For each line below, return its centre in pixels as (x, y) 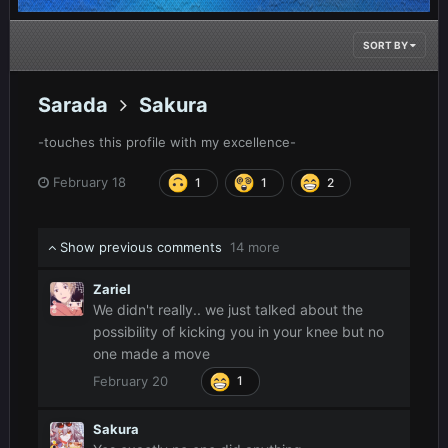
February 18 (89, 182)
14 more (255, 247)
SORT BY (386, 45)
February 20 (130, 380)
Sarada (73, 104)
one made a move (151, 354)
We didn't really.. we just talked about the (228, 310)
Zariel (112, 289)
